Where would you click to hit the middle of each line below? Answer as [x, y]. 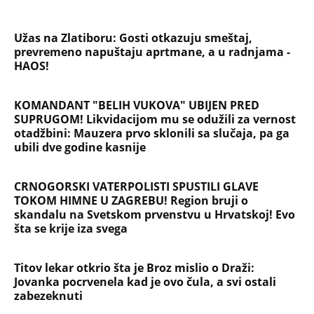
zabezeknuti [48, 295]
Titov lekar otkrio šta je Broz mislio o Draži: [134, 267]
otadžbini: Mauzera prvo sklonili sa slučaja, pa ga [152, 133]
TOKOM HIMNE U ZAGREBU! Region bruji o [131, 200]
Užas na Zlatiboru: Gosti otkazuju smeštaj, [133, 37]
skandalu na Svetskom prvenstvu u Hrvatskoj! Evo [155, 214]
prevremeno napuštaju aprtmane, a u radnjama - [152, 52]
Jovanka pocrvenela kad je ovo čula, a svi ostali [145, 281]
